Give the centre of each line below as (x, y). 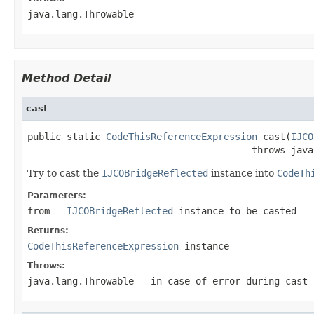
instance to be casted (235, 211)
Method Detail (66, 78)
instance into (243, 173)
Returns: (48, 230)
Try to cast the (64, 173)
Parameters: (57, 195)
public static (67, 136)
